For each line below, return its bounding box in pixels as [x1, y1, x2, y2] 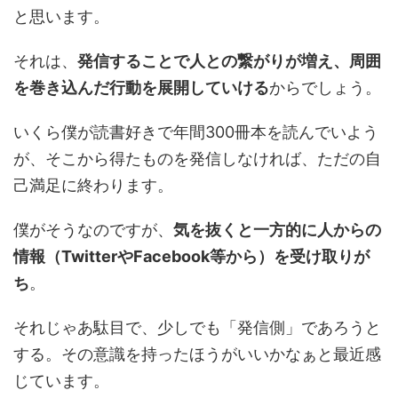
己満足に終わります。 [13, 176, 173, 195]
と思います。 [13, 7, 109, 27]
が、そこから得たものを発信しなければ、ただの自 [13, 149, 381, 169]
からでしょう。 [269, 78, 381, 98]
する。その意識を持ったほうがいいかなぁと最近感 [13, 345, 381, 364]
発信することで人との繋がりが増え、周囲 [77, 52, 381, 71]
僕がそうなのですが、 [13, 220, 173, 240]
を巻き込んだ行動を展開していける [13, 78, 269, 98]
